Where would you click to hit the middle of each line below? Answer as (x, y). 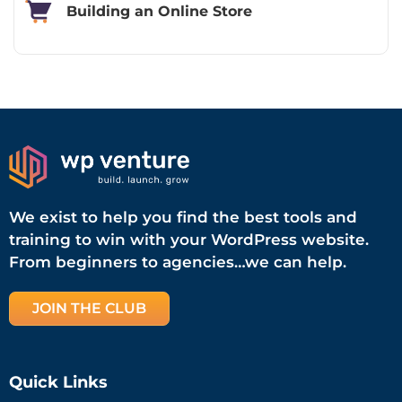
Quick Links (58, 383)
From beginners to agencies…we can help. (178, 262)
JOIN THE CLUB (89, 309)
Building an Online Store (159, 12)
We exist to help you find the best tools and (183, 218)
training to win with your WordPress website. (189, 240)
